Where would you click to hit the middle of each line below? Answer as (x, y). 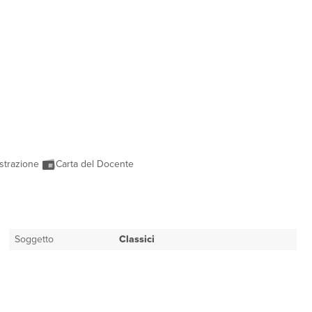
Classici (136, 239)
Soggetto (34, 239)
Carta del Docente (96, 164)
